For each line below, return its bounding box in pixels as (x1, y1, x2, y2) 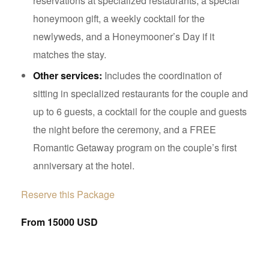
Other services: (33, 68, 102, 83)
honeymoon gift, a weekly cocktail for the (33, 11, 205, 26)
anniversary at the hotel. (33, 159, 134, 173)
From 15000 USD (21, 215, 98, 229)
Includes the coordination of (102, 68, 222, 83)
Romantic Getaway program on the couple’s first (33, 141, 237, 155)
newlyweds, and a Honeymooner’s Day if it (33, 29, 214, 44)
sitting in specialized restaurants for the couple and (33, 86, 248, 101)
